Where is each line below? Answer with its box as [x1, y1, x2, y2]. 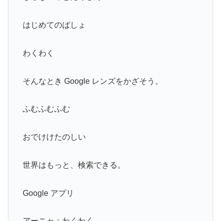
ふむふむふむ [22, 105, 70, 113]
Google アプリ [22, 188, 74, 197]
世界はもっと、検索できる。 [22, 160, 125, 169]
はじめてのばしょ [22, 20, 86, 29]
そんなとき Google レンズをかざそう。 [22, 76, 163, 85]
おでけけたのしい [22, 133, 86, 142]
